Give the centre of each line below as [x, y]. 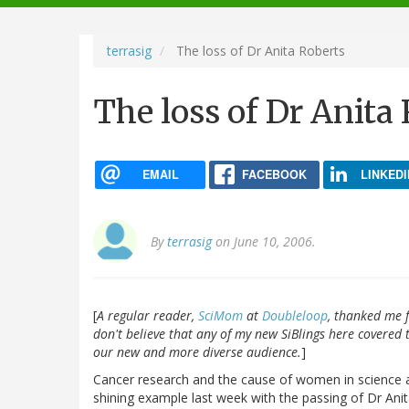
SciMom [220, 316]
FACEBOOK [274, 174]
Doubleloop [295, 316]
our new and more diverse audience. [197, 352]
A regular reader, [147, 316]
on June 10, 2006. [264, 242]
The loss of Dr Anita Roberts [259, 50]
